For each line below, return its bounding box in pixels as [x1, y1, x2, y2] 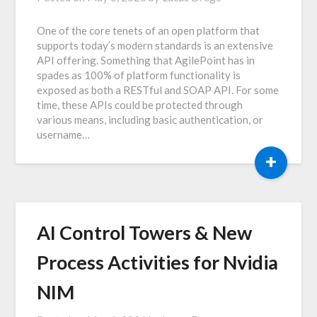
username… [37, 127, 91, 141]
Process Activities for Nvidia [37, 250, 279, 274]
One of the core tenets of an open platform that [37, 23, 260, 37]
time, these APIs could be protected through [37, 98, 243, 111]
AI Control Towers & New [37, 220, 253, 244]
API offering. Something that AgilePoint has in [37, 53, 255, 67]
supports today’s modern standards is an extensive [37, 38, 274, 52]
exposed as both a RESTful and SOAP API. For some [37, 83, 279, 96]
